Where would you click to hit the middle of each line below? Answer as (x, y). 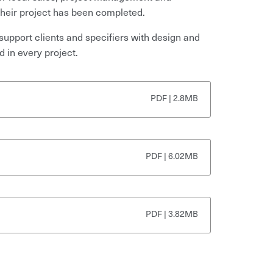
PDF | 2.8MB (174, 98)
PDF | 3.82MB (172, 214)
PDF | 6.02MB (172, 156)
